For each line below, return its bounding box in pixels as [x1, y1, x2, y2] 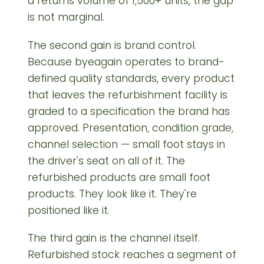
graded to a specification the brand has [28, 104, 230, 118]
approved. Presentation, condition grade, [28, 120, 233, 135]
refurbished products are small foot [28, 170, 210, 184]
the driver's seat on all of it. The [28, 153, 185, 168]
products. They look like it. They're [28, 186, 197, 201]
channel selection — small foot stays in [28, 137, 225, 151]
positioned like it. [28, 203, 110, 217]
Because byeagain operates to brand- [28, 54, 225, 69]
